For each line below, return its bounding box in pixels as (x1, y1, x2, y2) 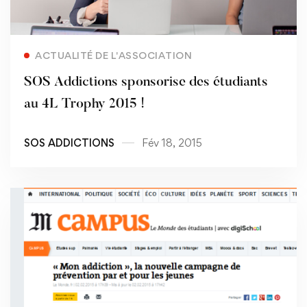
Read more (121, 42, 173, 56)
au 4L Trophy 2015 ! (24, 97, 145, 112)
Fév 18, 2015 (142, 136, 202, 150)
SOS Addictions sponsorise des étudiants (24, 75, 268, 90)
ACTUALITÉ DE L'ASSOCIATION (35, 49, 192, 62)
